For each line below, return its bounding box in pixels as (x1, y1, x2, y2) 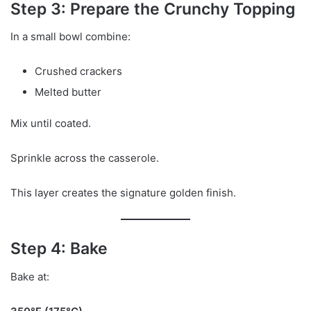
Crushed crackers (35, 65, 122, 78)
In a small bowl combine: (10, 30, 131, 44)
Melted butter (35, 85, 101, 99)
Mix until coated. (10, 117, 91, 131)
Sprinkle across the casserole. (10, 151, 159, 165)
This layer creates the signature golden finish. (10, 186, 236, 200)
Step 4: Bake (10, 239, 108, 259)
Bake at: (10, 269, 49, 283)
